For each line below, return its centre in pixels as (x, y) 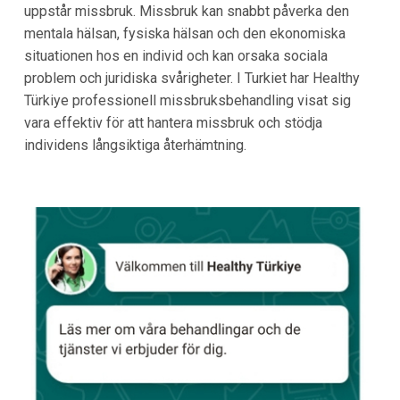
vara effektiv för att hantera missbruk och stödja (173, 123)
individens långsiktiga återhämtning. (135, 146)
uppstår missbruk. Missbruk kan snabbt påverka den (186, 12)
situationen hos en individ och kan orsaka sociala (175, 56)
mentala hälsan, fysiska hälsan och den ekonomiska (184, 34)
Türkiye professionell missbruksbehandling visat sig (187, 101)
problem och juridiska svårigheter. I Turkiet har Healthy (192, 79)
